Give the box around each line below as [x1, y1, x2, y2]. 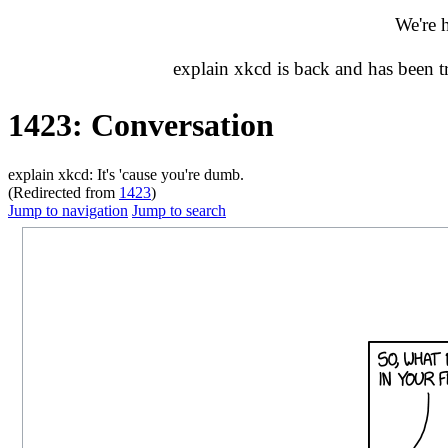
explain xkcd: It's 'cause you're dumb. [8, 165, 244, 183]
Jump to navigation [8, 201, 128, 219]
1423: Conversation [8, 107, 274, 144]
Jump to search [132, 201, 226, 219]
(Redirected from [8, 183, 119, 201]
